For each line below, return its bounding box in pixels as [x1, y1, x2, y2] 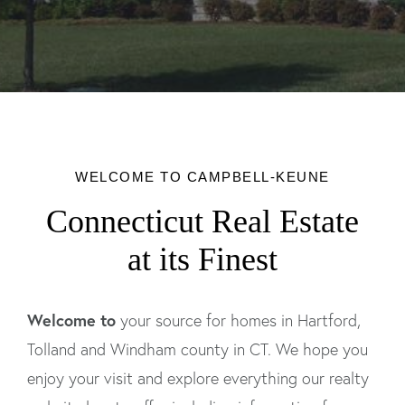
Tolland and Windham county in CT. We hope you [27, 339, 368, 360]
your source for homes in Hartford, [120, 310, 361, 331]
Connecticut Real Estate [46, 203, 359, 240]
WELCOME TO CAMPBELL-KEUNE [75, 169, 330, 184]
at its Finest [127, 241, 278, 278]
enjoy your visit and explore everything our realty [27, 368, 369, 389]
